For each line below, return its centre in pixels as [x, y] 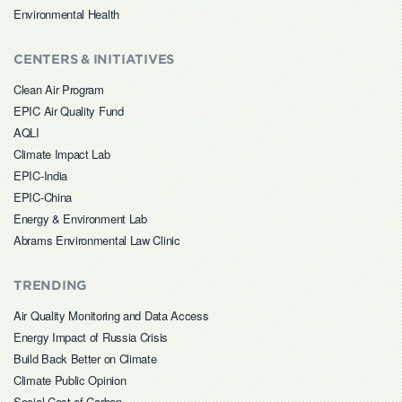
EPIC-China [43, 197]
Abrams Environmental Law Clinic [97, 240]
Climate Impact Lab [62, 154]
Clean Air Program [59, 90]
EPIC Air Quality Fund [69, 111]
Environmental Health [66, 14]
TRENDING [51, 285]
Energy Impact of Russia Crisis [91, 337]
